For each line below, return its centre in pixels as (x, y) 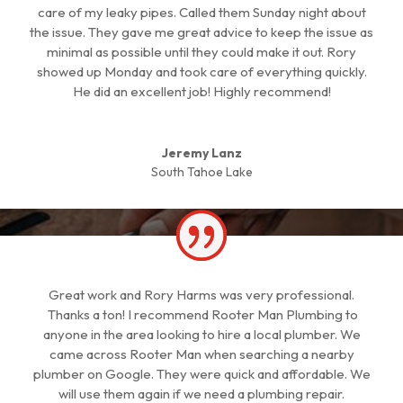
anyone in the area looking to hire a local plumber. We (201, 334)
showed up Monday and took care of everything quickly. (201, 72)
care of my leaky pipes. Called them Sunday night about (201, 12)
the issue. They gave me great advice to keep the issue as (201, 32)
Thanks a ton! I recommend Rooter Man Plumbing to (201, 314)
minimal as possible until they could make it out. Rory (201, 52)
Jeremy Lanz (201, 153)
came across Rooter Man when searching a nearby (201, 354)
